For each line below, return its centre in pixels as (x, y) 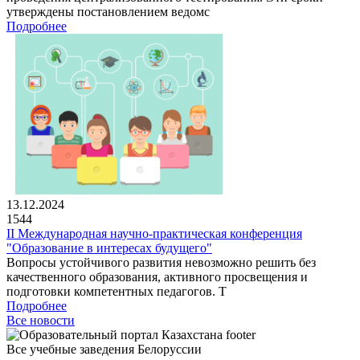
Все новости (41, 320)
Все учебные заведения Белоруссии (104, 349)
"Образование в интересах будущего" (109, 247)
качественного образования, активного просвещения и (157, 276)
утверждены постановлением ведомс (108, 11)
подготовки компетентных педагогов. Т (117, 291)
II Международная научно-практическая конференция (154, 233)
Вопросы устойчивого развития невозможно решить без (161, 262)
